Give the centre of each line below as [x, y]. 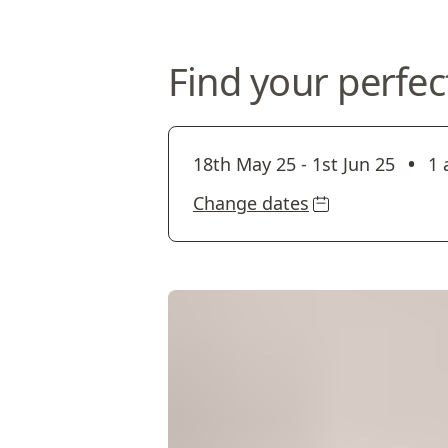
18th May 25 [244, 164]
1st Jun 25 [353, 164]
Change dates [251, 203]
